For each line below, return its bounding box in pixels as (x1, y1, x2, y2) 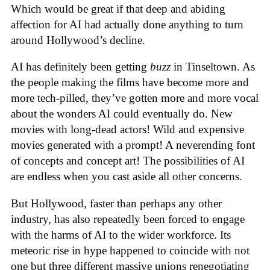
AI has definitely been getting (11, 60, 150, 74)
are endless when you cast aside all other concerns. (11, 170, 242, 183)
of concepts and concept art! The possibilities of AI (11, 154, 245, 168)
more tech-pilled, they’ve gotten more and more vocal (11, 92, 259, 105)
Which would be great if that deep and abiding (11, 2, 225, 15)
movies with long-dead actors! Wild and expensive (11, 123, 244, 136)
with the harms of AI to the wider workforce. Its (11, 228, 231, 241)
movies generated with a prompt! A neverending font (11, 139, 255, 152)
